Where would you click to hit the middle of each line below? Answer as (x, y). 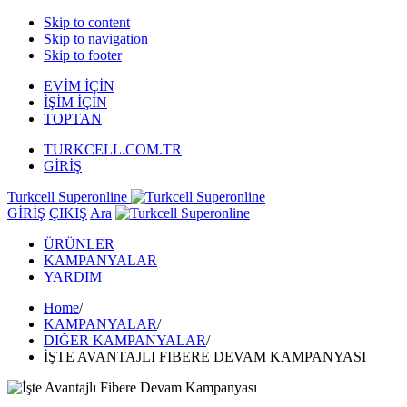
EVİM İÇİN (79, 86)
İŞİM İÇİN (75, 102)
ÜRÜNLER (79, 244)
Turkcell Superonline (69, 197)
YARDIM (73, 277)
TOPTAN (73, 119)
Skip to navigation (96, 39)
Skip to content (87, 22)
